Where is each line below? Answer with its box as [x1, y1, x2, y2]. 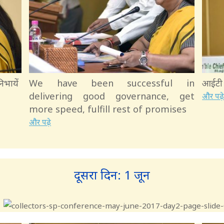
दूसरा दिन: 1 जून [74, 166, 150, 183]
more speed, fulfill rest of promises [29, 103, 187, 115]
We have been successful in [29, 77, 194, 89]
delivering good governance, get [29, 90, 194, 102]
